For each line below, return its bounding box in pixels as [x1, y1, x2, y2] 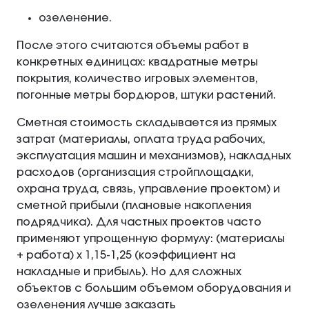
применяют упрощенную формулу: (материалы [17, 233, 285, 245]
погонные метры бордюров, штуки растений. [17, 90, 276, 101]
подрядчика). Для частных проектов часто [17, 217, 261, 228]
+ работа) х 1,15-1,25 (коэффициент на [17, 250, 235, 261]
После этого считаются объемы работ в [17, 40, 249, 52]
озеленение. [39, 12, 112, 24]
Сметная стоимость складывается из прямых [17, 117, 277, 129]
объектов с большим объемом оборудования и [17, 283, 291, 295]
